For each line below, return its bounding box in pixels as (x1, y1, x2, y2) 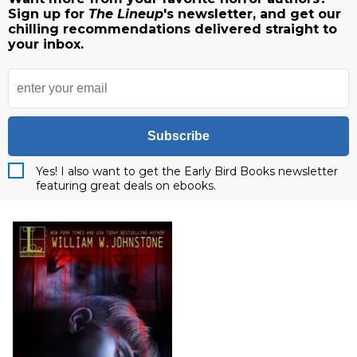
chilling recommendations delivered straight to (8, 22, 337, 37)
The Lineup (88, 6, 163, 22)
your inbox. (8, 37, 84, 53)
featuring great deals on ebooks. (36, 178, 216, 194)
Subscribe (147, 129, 210, 143)
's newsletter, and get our (163, 6, 341, 22)
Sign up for (8, 6, 88, 22)
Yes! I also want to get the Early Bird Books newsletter (36, 164, 338, 179)
